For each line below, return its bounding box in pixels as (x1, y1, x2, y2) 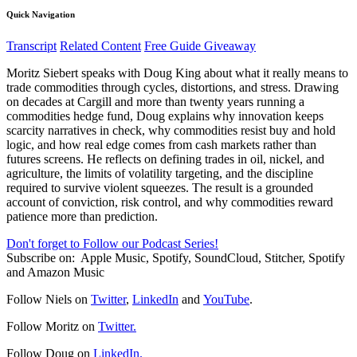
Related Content (60, 38, 141, 53)
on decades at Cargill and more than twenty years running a (6, 94, 304, 108)
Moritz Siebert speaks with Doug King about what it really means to (6, 65, 348, 80)
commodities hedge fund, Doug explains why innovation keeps (6, 108, 324, 123)
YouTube (203, 292, 249, 306)
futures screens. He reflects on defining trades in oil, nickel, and (6, 151, 324, 166)
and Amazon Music (6, 265, 104, 279)
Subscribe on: (6, 250, 78, 265)
